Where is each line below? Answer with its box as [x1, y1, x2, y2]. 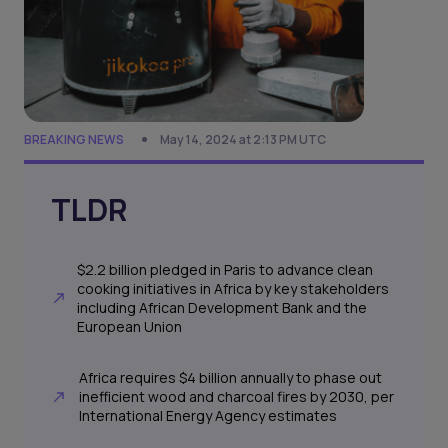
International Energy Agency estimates [79, 406, 338, 426]
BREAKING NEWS [24, 131, 124, 148]
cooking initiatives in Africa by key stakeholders [76, 279, 389, 299]
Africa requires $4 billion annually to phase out [79, 368, 383, 388]
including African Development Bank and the [76, 298, 367, 318]
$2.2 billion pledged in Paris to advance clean [76, 260, 373, 280]
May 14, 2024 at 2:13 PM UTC [160, 131, 326, 148]
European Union [76, 317, 182, 337]
